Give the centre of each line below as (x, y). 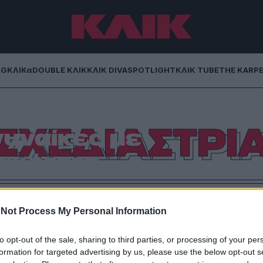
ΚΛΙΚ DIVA (107, 70)
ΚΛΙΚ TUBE (197, 70)
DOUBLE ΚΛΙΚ (60, 70)
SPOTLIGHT (151, 70)
